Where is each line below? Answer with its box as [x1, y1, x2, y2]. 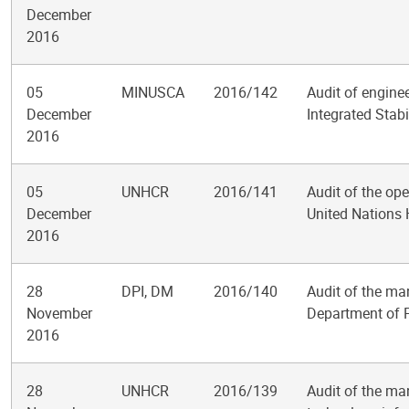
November [26, 303, 92, 323]
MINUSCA [121, 82, 184, 102]
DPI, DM [121, 281, 173, 301]
